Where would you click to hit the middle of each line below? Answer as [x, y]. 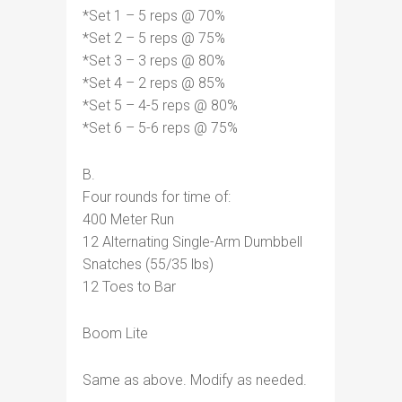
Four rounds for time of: [157, 197]
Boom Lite [115, 333]
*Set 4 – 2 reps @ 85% [154, 83]
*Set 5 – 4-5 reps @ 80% [160, 105]
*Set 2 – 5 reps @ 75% [154, 38]
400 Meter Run [128, 219]
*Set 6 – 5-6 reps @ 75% [160, 128]
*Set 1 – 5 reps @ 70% [154, 16]
